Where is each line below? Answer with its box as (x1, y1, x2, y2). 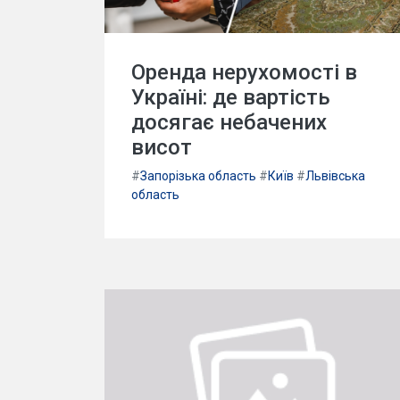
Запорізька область (140, 168, 256, 183)
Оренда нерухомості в (131, 59, 357, 85)
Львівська (305, 168, 365, 183)
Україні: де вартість (131, 84, 330, 110)
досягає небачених (131, 109, 327, 135)
